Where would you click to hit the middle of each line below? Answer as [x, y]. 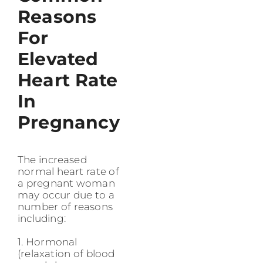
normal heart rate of [68, 171]
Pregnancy [69, 122]
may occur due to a [66, 195]
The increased [52, 159]
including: [42, 218]
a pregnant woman [66, 183]
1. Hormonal [48, 242]
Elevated [58, 59]
